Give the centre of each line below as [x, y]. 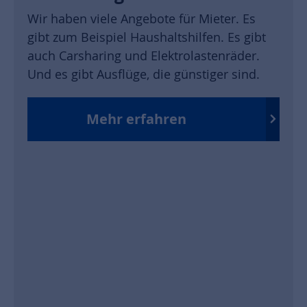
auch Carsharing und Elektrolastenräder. [144, 55]
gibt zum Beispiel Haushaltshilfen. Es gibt [147, 37]
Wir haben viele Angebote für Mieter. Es [142, 18]
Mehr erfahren [136, 119]
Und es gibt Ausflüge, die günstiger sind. [144, 74]
